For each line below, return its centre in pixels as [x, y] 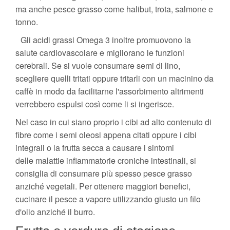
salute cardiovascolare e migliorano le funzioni [100, 52]
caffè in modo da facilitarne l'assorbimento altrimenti [110, 91]
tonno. [27, 22]
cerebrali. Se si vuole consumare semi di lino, [98, 65]
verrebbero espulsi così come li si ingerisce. [95, 104]
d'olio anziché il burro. [55, 212]
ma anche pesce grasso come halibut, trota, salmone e [114, 9]
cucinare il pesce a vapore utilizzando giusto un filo [108, 199]
